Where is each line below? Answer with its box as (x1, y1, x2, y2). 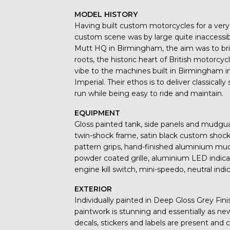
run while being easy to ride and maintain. (74, 88, 224, 98)
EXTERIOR (74, 184, 112, 194)
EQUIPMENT (74, 108, 121, 118)
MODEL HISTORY (74, 9, 138, 19)
